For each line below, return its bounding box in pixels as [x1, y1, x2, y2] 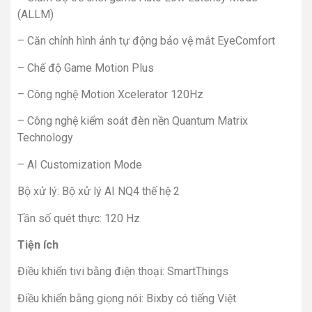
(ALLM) [17, 7, 54, 21]
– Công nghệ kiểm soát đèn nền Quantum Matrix [17, 114, 248, 128]
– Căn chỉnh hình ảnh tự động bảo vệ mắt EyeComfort [17, 34, 275, 48]
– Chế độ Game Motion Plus [17, 61, 154, 75]
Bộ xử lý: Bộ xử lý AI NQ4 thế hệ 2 [17, 185, 180, 198]
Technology [17, 131, 73, 145]
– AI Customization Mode [17, 157, 142, 171]
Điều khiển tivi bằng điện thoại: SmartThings [17, 265, 228, 279]
